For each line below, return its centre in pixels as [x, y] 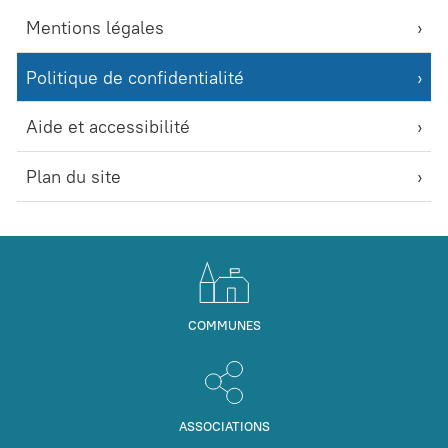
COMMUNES [224, 324]
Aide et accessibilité [108, 127]
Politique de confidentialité [135, 77]
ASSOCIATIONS [224, 425]
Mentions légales [95, 28]
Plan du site [73, 176]
